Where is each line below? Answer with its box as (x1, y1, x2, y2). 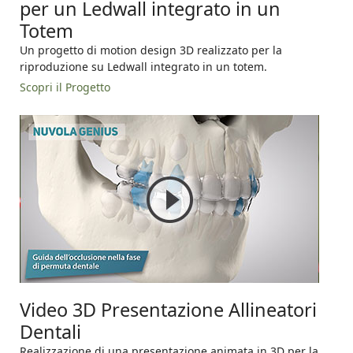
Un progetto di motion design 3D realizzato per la (20, 43, 282, 58)
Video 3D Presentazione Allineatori (20, 297, 317, 323)
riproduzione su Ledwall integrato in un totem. (20, 59, 267, 75)
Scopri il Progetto (20, 80, 110, 95)
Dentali (20, 319, 81, 345)
